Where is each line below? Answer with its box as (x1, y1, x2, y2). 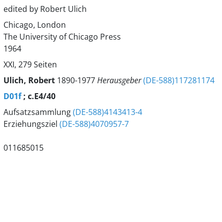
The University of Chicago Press (3, 31, 121, 42)
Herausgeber (97, 75, 143, 86)
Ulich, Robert (3, 75, 57, 86)
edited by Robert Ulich (3, 3, 87, 14)
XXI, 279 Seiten (3, 59, 57, 70)
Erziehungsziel (3, 118, 59, 129)
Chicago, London (3, 19, 66, 30)
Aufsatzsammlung (3, 107, 73, 117)
